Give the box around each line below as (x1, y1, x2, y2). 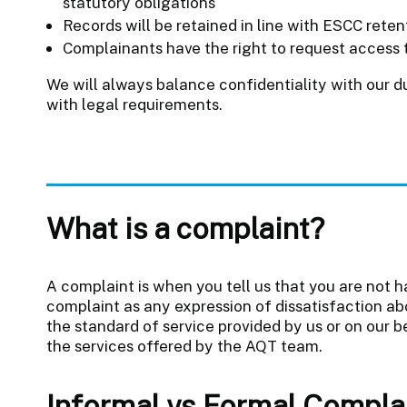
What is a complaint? (45, 210, 325, 245)
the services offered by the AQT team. (45, 336, 323, 355)
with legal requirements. (45, 94, 223, 114)
